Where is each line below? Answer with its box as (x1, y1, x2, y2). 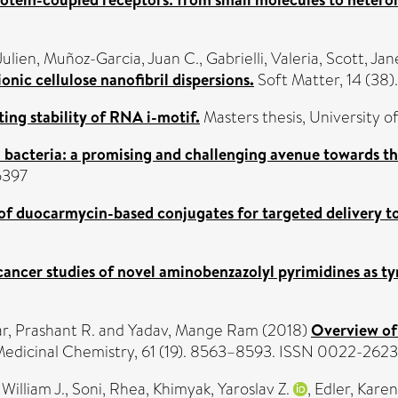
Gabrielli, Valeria (206, 47, 319, 70)
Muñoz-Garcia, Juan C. (44, 47, 199, 70)
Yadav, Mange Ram (128, 319, 259, 342)
